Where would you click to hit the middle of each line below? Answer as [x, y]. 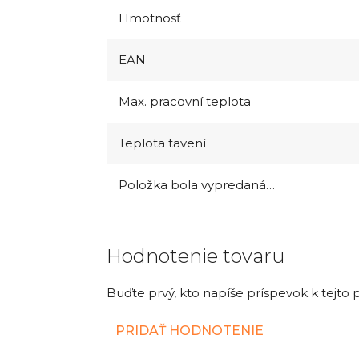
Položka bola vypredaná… [197, 184]
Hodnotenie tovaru [196, 256]
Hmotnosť [150, 18]
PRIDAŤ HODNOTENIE [190, 330]
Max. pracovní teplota [185, 101]
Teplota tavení [162, 143]
